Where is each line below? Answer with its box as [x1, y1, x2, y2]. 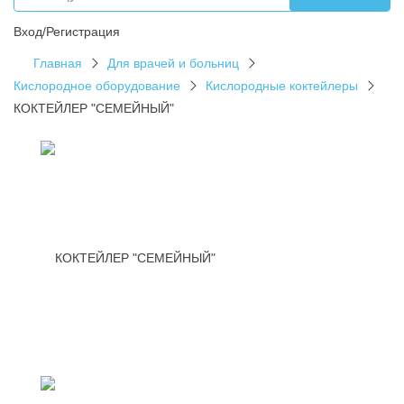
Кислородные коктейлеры [206, 78, 358, 93]
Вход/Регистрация [14, 23, 120, 39]
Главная [33, 55, 82, 70]
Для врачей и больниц [107, 55, 239, 70]
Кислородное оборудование [14, 78, 180, 93]
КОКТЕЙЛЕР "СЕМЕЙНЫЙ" [14, 100, 174, 115]
